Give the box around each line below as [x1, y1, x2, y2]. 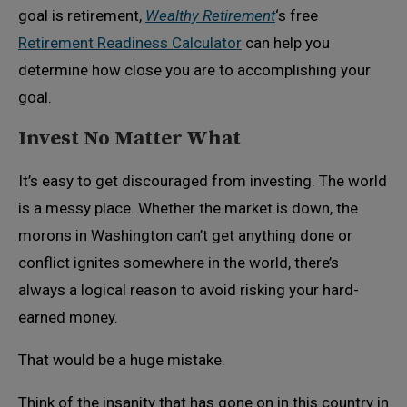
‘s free [275, 6, 318, 25]
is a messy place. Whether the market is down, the [18, 199, 358, 217]
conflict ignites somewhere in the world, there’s [18, 253, 339, 272]
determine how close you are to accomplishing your [18, 61, 371, 79]
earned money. [18, 308, 118, 326]
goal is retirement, [18, 6, 145, 25]
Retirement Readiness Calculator [18, 34, 242, 52]
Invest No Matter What [18, 126, 241, 151]
